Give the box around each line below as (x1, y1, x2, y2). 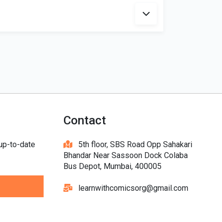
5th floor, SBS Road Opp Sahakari (72, 140, 192, 149)
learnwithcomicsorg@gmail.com (72, 183, 188, 193)
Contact (63, 113, 106, 127)
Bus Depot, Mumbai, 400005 (63, 162, 162, 171)
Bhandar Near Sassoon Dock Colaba (63, 151, 188, 160)
